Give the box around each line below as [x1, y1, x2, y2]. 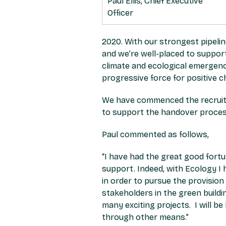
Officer [107, 8, 133, 18]
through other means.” [102, 212, 189, 222]
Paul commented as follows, [102, 130, 209, 140]
